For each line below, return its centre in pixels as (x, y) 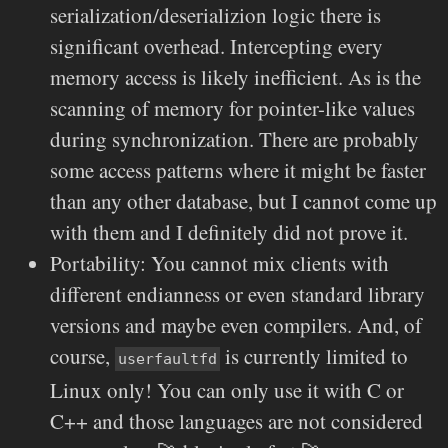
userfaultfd (167, 358)
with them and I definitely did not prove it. (229, 231)
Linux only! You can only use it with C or (227, 389)
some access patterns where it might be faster (238, 169)
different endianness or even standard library (237, 293)
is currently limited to (314, 355)
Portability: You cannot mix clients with (219, 262)
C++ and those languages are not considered (236, 420)
